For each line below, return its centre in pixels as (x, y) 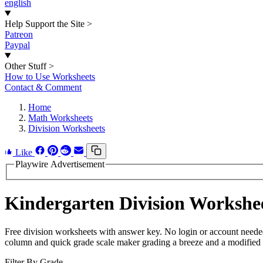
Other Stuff (26, 66)
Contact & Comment (43, 87)
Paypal (17, 45)
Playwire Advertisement (60, 164)
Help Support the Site (45, 24)
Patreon (19, 34)
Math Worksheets (60, 118)
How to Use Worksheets (50, 77)
